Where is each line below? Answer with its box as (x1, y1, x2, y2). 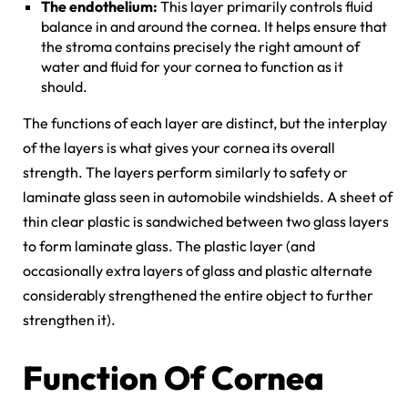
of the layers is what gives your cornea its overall (23, 138, 335, 157)
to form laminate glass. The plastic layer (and (23, 236, 315, 255)
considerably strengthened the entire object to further (23, 285, 373, 304)
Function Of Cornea (23, 356, 324, 398)
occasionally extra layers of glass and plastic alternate (23, 260, 372, 280)
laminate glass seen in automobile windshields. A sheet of (23, 187, 393, 206)
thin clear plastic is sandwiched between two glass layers (23, 211, 389, 230)
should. (41, 76, 90, 96)
